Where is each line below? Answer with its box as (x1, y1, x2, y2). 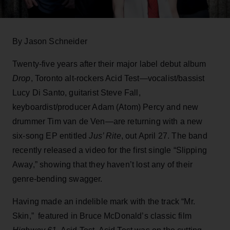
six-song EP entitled (12, 131, 89, 140)
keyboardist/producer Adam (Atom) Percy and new (12, 102, 199, 111)
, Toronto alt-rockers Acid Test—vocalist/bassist (30, 73, 205, 83)
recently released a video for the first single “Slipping (12, 145, 207, 155)
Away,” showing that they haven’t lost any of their (12, 160, 193, 169)
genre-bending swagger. (12, 174, 103, 183)
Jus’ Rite (89, 131, 121, 140)
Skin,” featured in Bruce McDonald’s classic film (12, 211, 191, 220)
